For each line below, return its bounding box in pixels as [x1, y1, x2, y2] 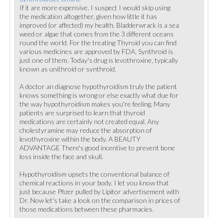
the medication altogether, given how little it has [19, 12, 157, 20]
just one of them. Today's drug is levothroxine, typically [19, 56, 178, 64]
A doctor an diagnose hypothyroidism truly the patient [19, 82, 177, 91]
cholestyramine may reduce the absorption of [19, 126, 152, 134]
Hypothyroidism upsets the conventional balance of [19, 170, 169, 178]
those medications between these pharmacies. [19, 205, 154, 213]
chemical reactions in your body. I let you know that [19, 179, 169, 187]
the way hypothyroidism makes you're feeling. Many [19, 100, 170, 108]
